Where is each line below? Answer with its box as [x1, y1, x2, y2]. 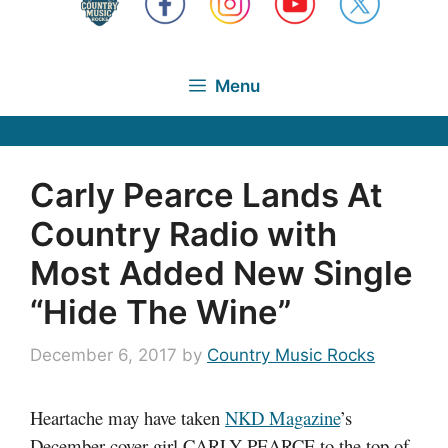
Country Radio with [30, 213, 337, 254]
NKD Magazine [225, 405, 340, 430]
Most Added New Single [30, 252, 413, 293]
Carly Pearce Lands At [30, 174, 383, 215]
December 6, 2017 [30, 345, 177, 365]
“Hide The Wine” [30, 291, 291, 332]
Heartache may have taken [30, 405, 225, 430]
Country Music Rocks [207, 345, 375, 365]
